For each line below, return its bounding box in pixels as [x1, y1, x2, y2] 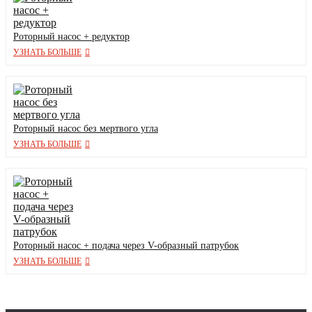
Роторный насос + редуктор [13, 31, 130, 42]
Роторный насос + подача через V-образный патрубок [13, 240, 239, 251]
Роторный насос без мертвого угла [13, 123, 158, 134]
